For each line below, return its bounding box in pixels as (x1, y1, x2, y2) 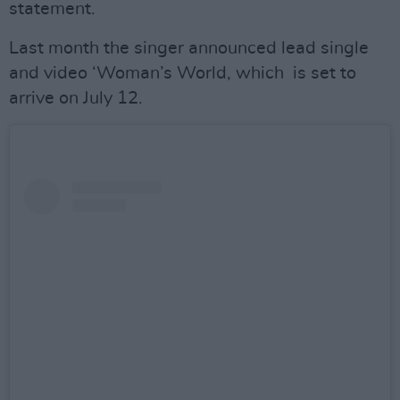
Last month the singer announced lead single (9, 39, 369, 57)
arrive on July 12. (9, 89, 143, 107)
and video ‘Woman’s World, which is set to (9, 64, 356, 82)
